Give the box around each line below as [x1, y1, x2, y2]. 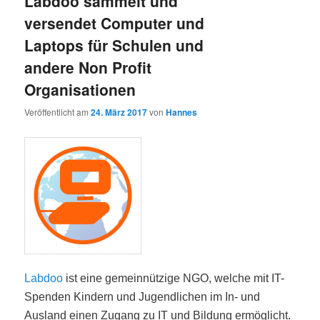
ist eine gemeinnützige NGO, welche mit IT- [63, 272, 285, 285]
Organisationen [24, 79, 136, 101]
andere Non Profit [24, 56, 152, 79]
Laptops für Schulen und [24, 34, 204, 56]
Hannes [166, 105, 198, 119]
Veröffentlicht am [24, 105, 91, 118]
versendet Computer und [24, 12, 205, 34]
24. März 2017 [91, 105, 148, 119]
